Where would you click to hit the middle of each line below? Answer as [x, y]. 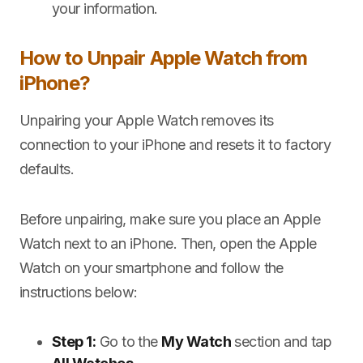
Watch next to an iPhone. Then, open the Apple [168, 243]
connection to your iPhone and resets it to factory [175, 145]
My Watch [196, 342]
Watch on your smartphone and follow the [152, 268]
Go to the [129, 342]
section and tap [281, 342]
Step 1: [74, 342]
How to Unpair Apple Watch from [164, 58]
